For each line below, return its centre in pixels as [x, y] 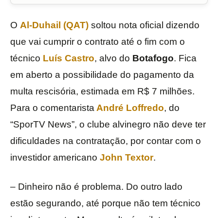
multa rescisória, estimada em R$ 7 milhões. [102, 91]
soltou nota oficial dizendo [144, 25]
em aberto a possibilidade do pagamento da [102, 75]
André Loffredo [129, 108]
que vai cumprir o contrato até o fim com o [98, 42]
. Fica [185, 58]
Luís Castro [69, 58]
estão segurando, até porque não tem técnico [105, 203]
